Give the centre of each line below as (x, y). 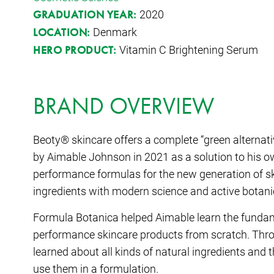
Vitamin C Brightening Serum (188, 49)
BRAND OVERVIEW (124, 106)
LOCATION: (62, 32)
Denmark (113, 31)
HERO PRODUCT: (75, 50)
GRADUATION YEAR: (87, 14)
